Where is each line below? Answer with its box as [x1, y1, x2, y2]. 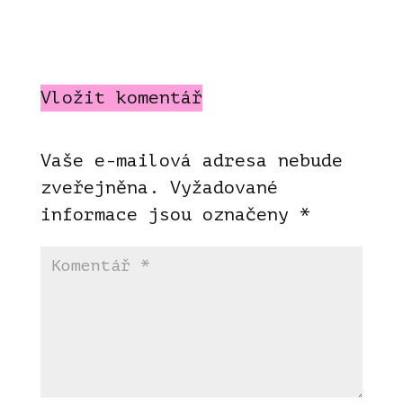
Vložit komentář [40, 86, 202, 108]
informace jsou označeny [40, 203, 300, 225]
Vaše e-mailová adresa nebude [40, 149, 343, 171]
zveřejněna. [40, 176, 159, 198]
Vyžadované [169, 176, 278, 198]
